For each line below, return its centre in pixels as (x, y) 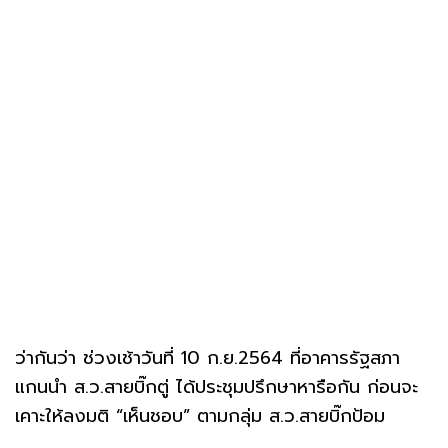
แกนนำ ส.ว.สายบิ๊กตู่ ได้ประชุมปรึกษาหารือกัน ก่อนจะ (216, 386)
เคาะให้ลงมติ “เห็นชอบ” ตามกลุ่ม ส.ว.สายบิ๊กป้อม (200, 415)
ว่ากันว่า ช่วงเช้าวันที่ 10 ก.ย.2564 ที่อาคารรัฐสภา (207, 357)
